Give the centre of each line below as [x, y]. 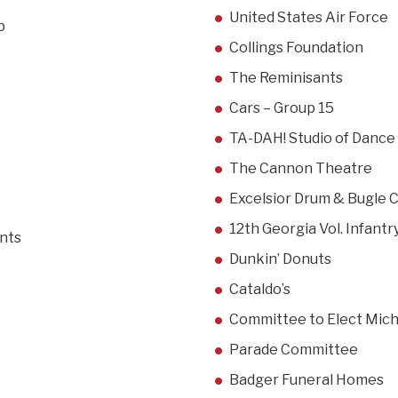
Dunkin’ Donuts [280, 259]
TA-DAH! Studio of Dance [312, 139]
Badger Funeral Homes [306, 380]
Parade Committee [294, 350]
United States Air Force [309, 18]
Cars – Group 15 [282, 108]
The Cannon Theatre [301, 169]
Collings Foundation [296, 48]
